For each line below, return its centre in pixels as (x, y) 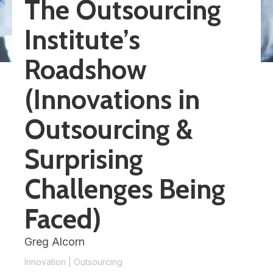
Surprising (84, 159)
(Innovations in (112, 99)
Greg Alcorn (55, 242)
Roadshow (86, 69)
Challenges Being (125, 189)
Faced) (63, 219)
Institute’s (82, 40)
